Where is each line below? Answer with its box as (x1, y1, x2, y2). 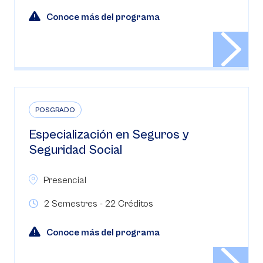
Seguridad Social (29, 143, 122, 157)
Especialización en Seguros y (29, 127, 189, 142)
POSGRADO (35, 106, 75, 114)
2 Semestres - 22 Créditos (44, 198, 153, 209)
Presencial (43, 175, 86, 186)
